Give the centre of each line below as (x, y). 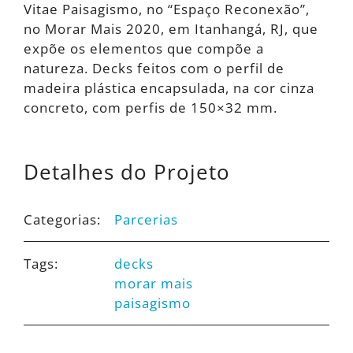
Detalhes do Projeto (127, 171)
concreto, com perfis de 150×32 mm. (150, 107)
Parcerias (146, 219)
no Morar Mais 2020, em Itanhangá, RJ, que (171, 28)
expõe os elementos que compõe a (144, 48)
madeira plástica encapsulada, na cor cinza (169, 87)
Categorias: (62, 219)
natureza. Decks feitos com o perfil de (154, 68)
